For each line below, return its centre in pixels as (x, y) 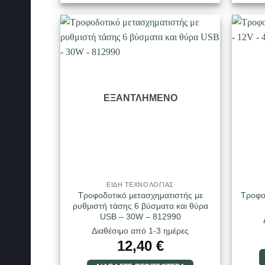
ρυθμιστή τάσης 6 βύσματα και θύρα (140, 206)
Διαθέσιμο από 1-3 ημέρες (140, 231)
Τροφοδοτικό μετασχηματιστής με (140, 195)
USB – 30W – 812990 (140, 216)
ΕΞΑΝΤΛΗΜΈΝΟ (140, 98)
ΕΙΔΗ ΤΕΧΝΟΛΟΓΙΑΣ (140, 185)
